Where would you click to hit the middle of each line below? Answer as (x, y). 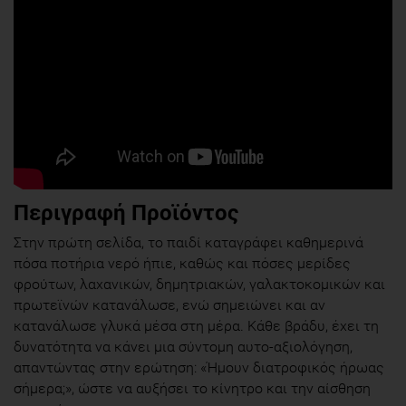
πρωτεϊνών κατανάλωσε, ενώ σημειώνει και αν (169, 304)
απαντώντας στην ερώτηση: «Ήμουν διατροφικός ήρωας (199, 367)
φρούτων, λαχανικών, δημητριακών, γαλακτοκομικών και (199, 284)
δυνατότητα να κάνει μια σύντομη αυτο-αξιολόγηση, (183, 346)
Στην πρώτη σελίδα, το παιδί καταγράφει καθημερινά (188, 242)
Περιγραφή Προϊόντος (126, 213)
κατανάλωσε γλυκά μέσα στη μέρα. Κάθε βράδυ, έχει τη (196, 325)
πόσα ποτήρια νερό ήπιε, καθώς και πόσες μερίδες (182, 263)
